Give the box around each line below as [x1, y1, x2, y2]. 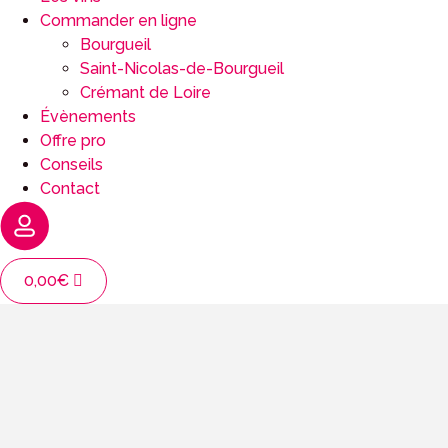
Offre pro [40, 130, 106, 150]
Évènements [40, 106, 136, 126]
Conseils [40, 154, 103, 174]
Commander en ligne [40, 10, 197, 30]
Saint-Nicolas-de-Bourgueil [80, 58, 284, 78]
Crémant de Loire [80, 82, 211, 102]
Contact [40, 178, 100, 198]
